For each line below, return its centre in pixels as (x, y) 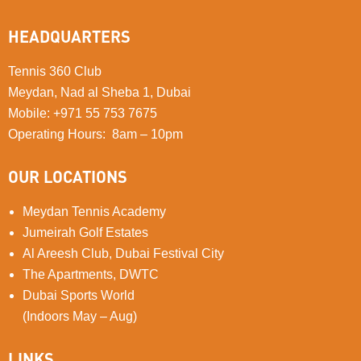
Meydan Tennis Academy (94, 211)
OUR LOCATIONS (68, 177)
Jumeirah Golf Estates (85, 232)
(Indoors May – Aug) (80, 316)
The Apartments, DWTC (91, 274)
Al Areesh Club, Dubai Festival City (123, 253)
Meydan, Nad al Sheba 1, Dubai (100, 92)
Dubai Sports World (79, 295)
